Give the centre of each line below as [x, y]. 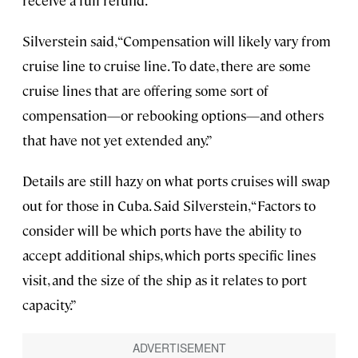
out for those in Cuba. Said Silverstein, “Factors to [169, 205]
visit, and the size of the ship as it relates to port [165, 279]
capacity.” [50, 304]
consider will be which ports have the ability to [162, 230]
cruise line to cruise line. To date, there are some [167, 65]
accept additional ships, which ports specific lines [169, 255]
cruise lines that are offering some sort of [145, 90]
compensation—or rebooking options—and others [173, 115]
